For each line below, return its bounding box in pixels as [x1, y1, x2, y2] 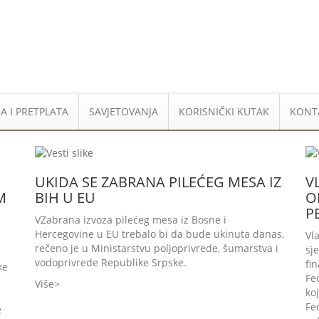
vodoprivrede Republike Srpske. [35, 256, 187, 270]
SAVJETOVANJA [89, 105, 158, 118]
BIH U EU [35, 188, 95, 208]
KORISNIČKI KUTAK [179, 105, 269, 118]
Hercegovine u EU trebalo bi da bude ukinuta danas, [35, 227, 284, 241]
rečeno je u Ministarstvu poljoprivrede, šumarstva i [35, 241, 278, 256]
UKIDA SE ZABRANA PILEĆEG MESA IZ [35, 172, 281, 192]
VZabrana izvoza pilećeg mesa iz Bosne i [35, 213, 226, 227]
